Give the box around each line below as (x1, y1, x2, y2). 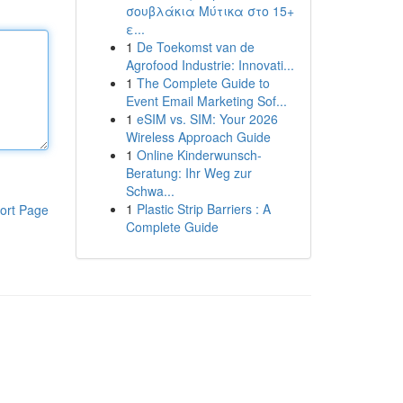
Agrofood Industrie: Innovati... (125, 56, 294, 74)
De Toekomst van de (136, 38, 255, 56)
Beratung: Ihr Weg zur (125, 164, 252, 182)
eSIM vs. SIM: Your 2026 (136, 110, 278, 128)
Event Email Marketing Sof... (125, 92, 287, 110)
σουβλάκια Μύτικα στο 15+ (125, 2, 294, 20)
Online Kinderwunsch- (136, 146, 262, 164)
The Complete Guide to (136, 74, 270, 92)
